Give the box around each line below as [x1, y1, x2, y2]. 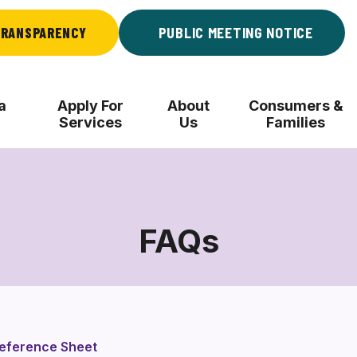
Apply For [57, 97, 124, 114]
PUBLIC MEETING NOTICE [158, 24, 313, 41]
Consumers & [248, 97, 343, 114]
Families [266, 114, 326, 131]
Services [59, 114, 123, 131]
